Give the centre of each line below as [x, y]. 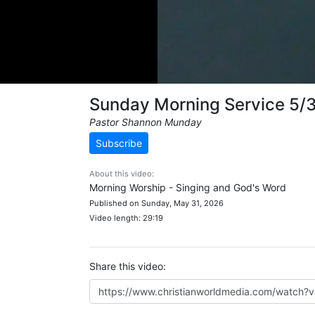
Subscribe [119, 143]
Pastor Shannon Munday [146, 122]
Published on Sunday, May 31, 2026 [156, 203]
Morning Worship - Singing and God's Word [188, 187]
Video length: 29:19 [126, 218]
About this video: [122, 174]
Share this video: [128, 266]
